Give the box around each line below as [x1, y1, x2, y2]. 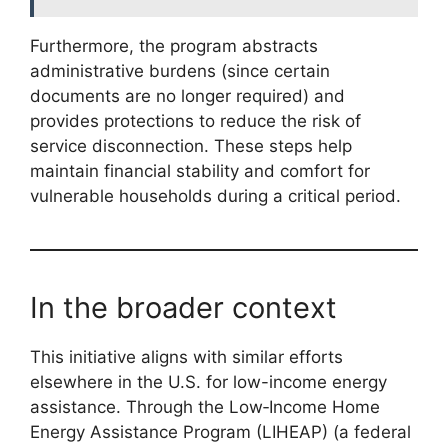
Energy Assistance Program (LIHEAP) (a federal [30, 421, 411, 442]
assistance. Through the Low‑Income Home [30, 396, 380, 417]
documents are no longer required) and [30, 85, 345, 106]
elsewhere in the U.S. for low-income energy [30, 371, 387, 392]
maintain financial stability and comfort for [30, 160, 370, 181]
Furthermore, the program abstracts [30, 35, 318, 56]
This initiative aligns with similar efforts [30, 346, 343, 367]
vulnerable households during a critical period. [30, 185, 401, 206]
